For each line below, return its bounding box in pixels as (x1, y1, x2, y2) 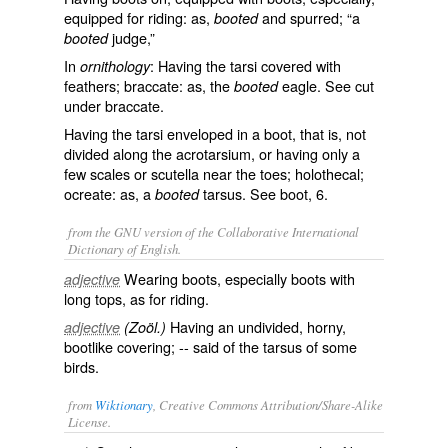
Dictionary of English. (68, 240, 181, 257)
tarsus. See (199, 183, 280, 204)
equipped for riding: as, (64, 7, 214, 28)
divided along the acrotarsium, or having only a (64, 143, 360, 164)
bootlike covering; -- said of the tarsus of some (64, 336, 357, 357)
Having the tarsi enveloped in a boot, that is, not (64, 123, 366, 144)
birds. (64, 356, 99, 377)
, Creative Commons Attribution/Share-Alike (153, 396, 383, 413)
